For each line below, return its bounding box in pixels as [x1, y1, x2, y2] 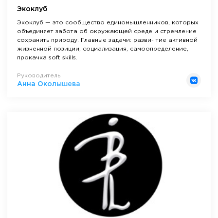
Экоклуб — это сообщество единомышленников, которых [17, 20, 199, 26]
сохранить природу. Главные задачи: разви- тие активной [17, 37, 198, 43]
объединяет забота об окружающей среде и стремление [17, 29, 197, 35]
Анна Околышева [17, 81, 80, 88]
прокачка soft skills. [17, 55, 77, 61]
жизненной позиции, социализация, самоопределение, [17, 46, 188, 52]
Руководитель [17, 73, 60, 79]
